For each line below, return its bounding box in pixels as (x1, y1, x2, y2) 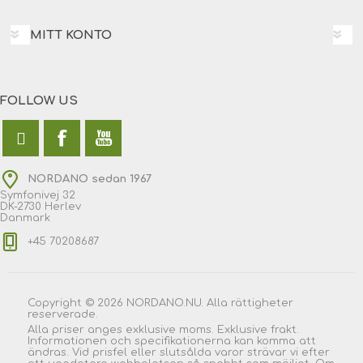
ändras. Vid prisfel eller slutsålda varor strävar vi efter (28, 346, 330, 358)
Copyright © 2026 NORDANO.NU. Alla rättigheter (28, 297, 293, 309)
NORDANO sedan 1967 (28, 173, 152, 185)
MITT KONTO (30, 28, 112, 42)
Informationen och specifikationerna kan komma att (28, 335, 316, 347)
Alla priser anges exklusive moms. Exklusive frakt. (28, 323, 299, 335)
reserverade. (28, 308, 98, 320)
